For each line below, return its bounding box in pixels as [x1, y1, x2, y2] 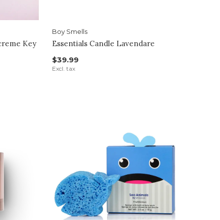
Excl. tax [52, 64, 75, 72]
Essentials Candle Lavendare [52, 38, 155, 48]
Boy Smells [52, 27, 87, 35]
